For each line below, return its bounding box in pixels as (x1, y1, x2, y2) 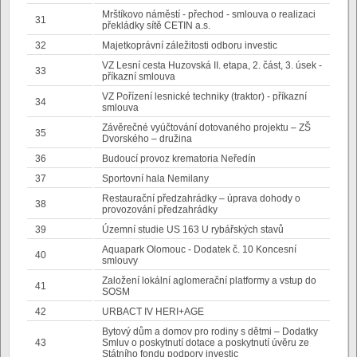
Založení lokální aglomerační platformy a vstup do (102, 275, 316, 286)
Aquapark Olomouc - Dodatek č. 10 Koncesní (102, 244, 296, 255)
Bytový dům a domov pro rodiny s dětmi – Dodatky (102, 326, 318, 337)
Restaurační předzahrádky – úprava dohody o (102, 193, 300, 204)
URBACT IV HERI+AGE (102, 306, 204, 317)
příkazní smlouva (102, 71, 175, 82)
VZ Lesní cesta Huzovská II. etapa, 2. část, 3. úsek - (102, 60, 322, 71)
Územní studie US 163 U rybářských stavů (102, 224, 284, 235)
